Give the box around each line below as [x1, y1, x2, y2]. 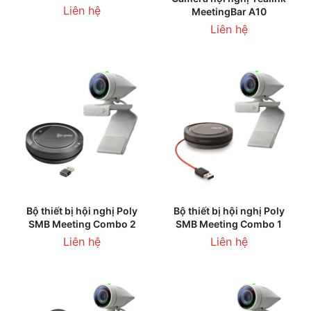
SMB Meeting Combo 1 [176, 217, 283, 230]
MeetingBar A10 [191, 5, 267, 17]
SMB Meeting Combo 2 [28, 217, 136, 230]
